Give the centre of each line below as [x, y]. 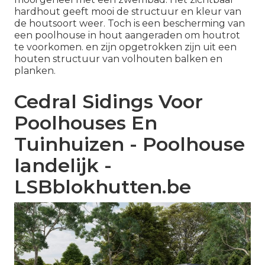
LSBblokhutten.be [103, 187]
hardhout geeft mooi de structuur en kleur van [128, 12]
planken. [35, 71]
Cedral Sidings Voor [109, 102]
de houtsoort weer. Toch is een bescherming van [130, 24]
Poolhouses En [86, 123]
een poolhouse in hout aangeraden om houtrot [127, 35]
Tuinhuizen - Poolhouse [130, 144]
